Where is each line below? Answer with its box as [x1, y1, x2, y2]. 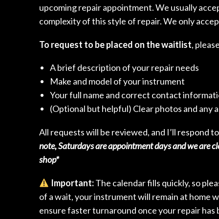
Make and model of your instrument [49, 76, 185, 87]
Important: [50, 177, 94, 189]
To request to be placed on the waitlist [39, 39, 192, 50]
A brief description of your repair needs [49, 62, 199, 73]
